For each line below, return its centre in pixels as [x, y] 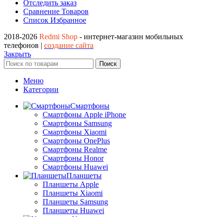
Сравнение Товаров [56, 12]
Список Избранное [55, 20]
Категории [41, 90]
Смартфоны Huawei [75, 167]
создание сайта [69, 46]
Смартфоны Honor [73, 158]
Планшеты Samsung [75, 202]
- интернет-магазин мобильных [130, 37]
